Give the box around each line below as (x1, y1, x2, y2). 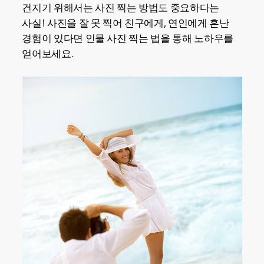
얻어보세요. (22, 48, 74, 61)
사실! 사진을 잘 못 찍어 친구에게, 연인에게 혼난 (22, 17, 229, 30)
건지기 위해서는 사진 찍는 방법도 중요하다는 (22, 2, 219, 15)
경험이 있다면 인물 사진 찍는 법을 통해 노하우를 (22, 32, 233, 45)
